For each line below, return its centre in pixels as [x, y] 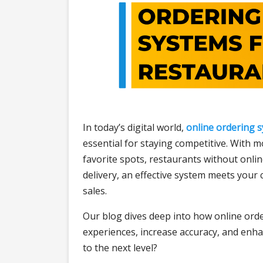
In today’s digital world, [134, 127]
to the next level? [120, 247]
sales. [95, 190]
